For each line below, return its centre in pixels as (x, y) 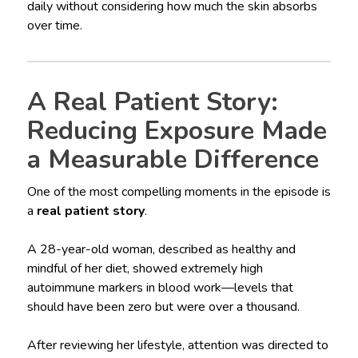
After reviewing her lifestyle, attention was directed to (177, 346)
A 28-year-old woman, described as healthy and (161, 250)
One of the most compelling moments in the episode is (179, 192)
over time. (54, 26)
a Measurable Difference (173, 160)
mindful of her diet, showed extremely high (145, 269)
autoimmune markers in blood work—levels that (160, 288)
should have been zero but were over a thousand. (163, 307)
